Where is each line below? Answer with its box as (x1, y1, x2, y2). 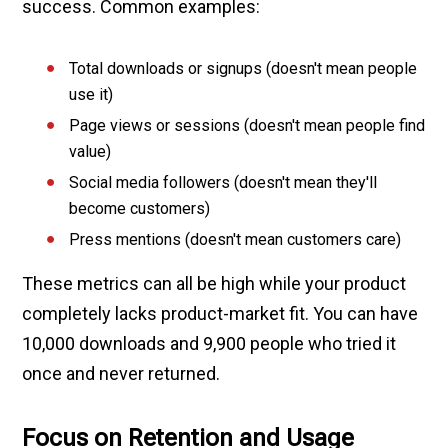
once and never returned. (22, 363, 221, 385)
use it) (69, 85, 114, 105)
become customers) (69, 199, 211, 219)
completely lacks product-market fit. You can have (22, 303, 419, 325)
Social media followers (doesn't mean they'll (69, 173, 378, 193)
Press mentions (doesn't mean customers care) (69, 230, 402, 250)
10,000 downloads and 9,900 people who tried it (22, 333, 397, 355)
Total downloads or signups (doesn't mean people (69, 59, 418, 79)
